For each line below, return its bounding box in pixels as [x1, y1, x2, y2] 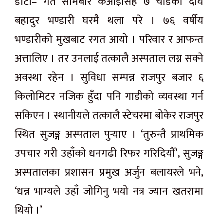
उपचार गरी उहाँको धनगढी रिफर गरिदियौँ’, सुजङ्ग [15, 144, 203, 163]
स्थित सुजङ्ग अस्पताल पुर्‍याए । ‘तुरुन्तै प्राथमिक [15, 125, 203, 144]
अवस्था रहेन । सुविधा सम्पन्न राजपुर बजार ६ [15, 68, 203, 87]
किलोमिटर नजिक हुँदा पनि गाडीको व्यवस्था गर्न [15, 87, 203, 106]
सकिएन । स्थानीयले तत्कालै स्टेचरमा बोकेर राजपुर [15, 106, 203, 125]
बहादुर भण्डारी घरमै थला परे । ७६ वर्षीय [15, 11, 203, 30]
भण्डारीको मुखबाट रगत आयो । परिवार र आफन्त [15, 30, 203, 49]
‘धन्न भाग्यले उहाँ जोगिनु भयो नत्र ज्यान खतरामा [15, 182, 203, 200]
